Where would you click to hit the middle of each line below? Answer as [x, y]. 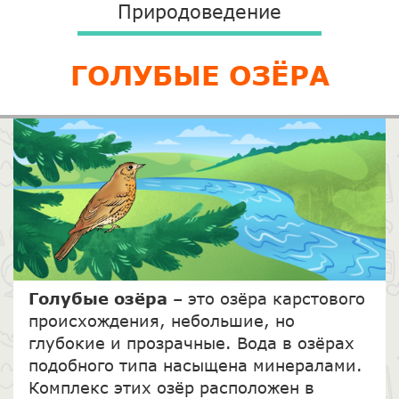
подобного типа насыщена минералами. [195, 366]
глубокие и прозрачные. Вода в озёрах [191, 343]
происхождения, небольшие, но [161, 321]
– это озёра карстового [269, 299]
